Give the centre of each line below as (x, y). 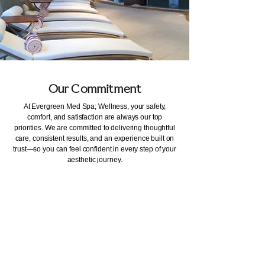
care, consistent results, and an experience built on (95, 138)
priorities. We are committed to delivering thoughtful (95, 128)
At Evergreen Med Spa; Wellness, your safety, (95, 106)
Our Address (95, 250)
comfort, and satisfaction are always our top (95, 117)
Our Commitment (95, 90)
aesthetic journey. (95, 160)
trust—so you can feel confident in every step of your (95, 149)
